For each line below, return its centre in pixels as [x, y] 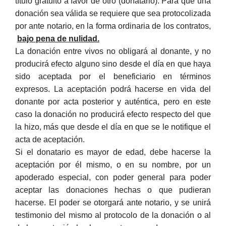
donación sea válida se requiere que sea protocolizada [113, 13]
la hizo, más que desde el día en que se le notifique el [113, 127]
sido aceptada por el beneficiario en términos [113, 76]
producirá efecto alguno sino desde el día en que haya [113, 64]
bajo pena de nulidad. [58, 38]
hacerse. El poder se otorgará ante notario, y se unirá [113, 202]
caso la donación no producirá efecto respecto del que [113, 114]
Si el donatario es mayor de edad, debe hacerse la [113, 152]
